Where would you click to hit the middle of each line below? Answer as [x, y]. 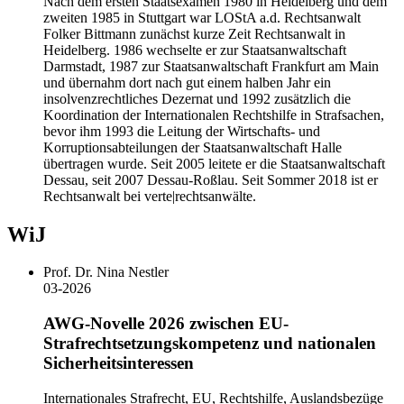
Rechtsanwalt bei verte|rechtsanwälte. [150, 196]
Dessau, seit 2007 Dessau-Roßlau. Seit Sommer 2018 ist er [211, 179]
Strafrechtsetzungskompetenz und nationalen [210, 344]
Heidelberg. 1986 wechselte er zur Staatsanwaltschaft [195, 50]
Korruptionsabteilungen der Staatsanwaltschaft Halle [193, 147]
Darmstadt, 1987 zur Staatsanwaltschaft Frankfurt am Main [211, 66]
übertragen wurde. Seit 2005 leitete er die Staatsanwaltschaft [214, 163]
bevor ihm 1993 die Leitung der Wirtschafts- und [182, 131]
